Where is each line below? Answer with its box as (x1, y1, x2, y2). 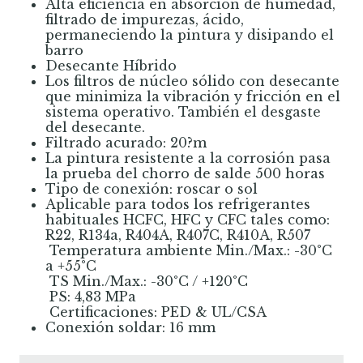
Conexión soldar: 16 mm (45, 319, 216, 336)
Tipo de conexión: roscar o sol (45, 181, 258, 198)
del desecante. (45, 119, 145, 136)
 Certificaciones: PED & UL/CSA (45, 304, 267, 321)
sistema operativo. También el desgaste (45, 104, 321, 121)
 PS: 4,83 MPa (45, 288, 136, 305)
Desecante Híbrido (45, 58, 177, 75)
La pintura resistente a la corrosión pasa (45, 150, 331, 167)
